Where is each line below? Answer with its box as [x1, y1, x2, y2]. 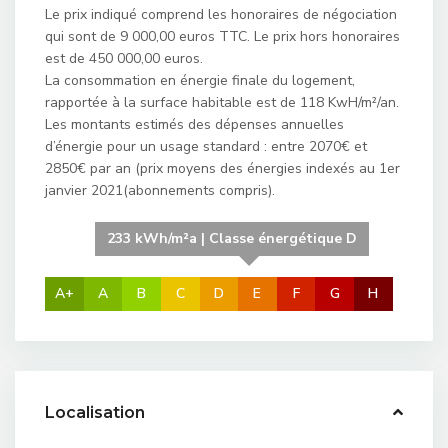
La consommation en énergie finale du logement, [45, 71, 355, 90]
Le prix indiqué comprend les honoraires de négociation [45, 5, 397, 24]
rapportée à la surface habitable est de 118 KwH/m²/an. [45, 93, 399, 112]
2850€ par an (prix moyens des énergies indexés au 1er [45, 159, 400, 178]
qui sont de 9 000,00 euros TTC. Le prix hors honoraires [45, 27, 400, 46]
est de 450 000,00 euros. [45, 49, 203, 68]
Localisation [45, 403, 145, 422]
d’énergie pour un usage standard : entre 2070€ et [45, 137, 367, 156]
